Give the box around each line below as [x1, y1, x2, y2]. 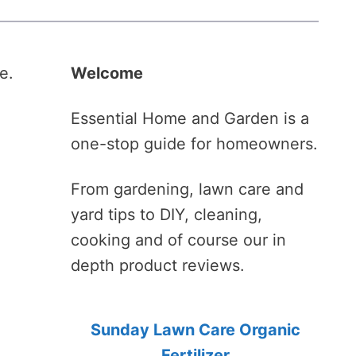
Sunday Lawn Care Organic [91, 320, 300, 339]
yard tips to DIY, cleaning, [71, 205, 262, 224]
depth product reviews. [71, 256, 245, 275]
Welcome [71, 64, 143, 83]
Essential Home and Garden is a [71, 109, 309, 128]
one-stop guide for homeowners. [71, 134, 318, 153]
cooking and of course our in [71, 230, 286, 250]
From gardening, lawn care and [71, 180, 304, 199]
